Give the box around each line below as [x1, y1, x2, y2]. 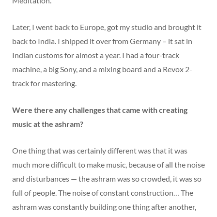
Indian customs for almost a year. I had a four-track [12, 50, 179, 60]
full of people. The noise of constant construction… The [12, 188, 193, 198]
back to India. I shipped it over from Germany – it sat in [12, 36, 192, 46]
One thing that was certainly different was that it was [12, 146, 187, 155]
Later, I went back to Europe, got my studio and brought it [12, 22, 201, 32]
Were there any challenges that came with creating [12, 105, 187, 115]
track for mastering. [12, 78, 77, 88]
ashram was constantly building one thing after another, [12, 202, 196, 212]
